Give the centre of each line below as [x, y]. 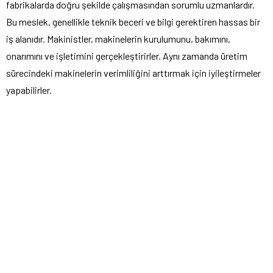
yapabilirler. [29, 90]
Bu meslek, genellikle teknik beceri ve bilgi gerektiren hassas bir [133, 22]
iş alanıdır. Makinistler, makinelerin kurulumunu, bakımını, [118, 39]
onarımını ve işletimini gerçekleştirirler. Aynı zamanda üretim [127, 56]
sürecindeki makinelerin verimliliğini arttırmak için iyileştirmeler [133, 73]
